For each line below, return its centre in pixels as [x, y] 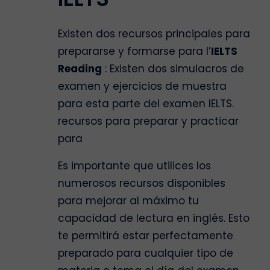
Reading [80, 69]
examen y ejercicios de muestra [142, 86]
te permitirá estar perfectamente [146, 236]
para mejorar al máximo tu [128, 201]
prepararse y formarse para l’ [134, 52]
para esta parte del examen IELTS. [146, 104]
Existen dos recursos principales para [154, 34]
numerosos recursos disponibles [142, 184]
